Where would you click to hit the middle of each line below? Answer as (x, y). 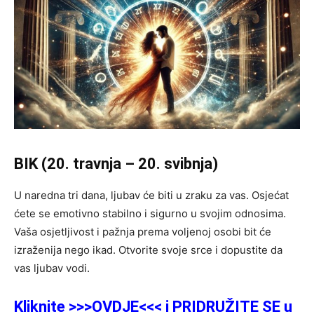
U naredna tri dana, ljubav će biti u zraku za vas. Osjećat (151, 195)
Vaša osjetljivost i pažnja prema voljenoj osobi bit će (143, 231)
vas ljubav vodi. (52, 268)
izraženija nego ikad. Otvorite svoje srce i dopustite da (148, 250)
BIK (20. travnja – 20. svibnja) (116, 163)
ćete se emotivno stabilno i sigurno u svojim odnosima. (150, 213)
